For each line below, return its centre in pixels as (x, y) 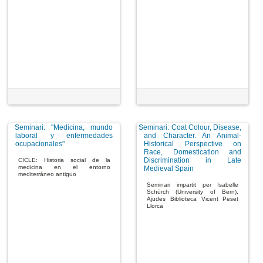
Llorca (155, 206)
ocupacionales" (40, 144)
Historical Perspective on (193, 144)
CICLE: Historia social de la (64, 160)
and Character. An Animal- (193, 136)
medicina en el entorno (64, 167)
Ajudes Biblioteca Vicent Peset (193, 199)
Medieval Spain (169, 169)
